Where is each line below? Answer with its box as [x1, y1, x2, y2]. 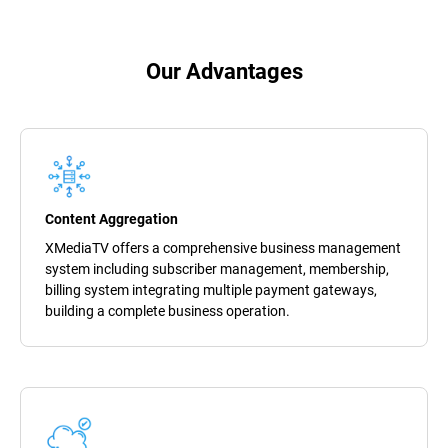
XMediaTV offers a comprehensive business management [45, 239, 401, 256]
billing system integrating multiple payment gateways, [45, 281, 377, 298]
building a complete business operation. [45, 302, 290, 319]
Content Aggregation [45, 210, 178, 227]
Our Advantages [145, 58, 303, 84]
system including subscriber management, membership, [45, 260, 389, 277]
